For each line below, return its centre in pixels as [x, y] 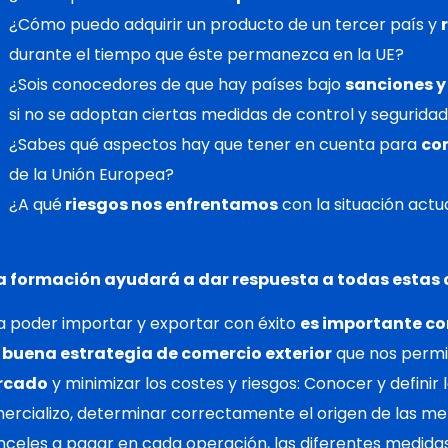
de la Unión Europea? [93, 175]
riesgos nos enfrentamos [170, 205]
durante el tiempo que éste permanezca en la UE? [206, 55]
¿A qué [35, 205]
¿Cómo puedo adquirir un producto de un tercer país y [225, 25]
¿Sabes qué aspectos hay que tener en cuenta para [215, 145]
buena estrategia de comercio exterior [167, 353]
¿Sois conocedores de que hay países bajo [177, 85]
